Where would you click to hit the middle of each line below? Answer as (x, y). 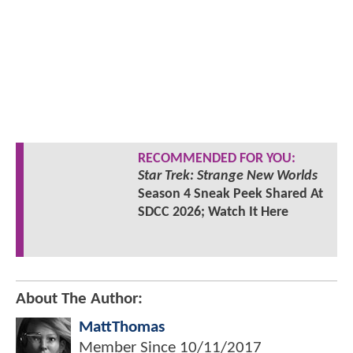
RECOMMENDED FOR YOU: (216, 158)
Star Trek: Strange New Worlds (227, 176)
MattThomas (122, 327)
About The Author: (79, 299)
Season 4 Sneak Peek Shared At (230, 194)
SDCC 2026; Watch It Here (213, 212)
